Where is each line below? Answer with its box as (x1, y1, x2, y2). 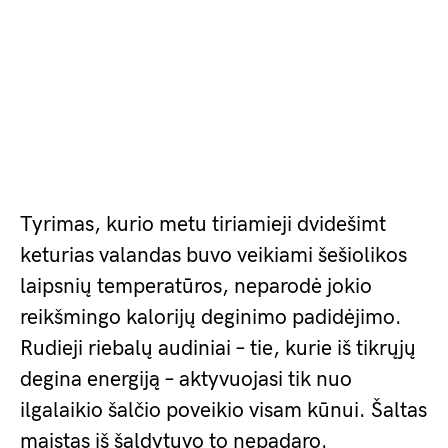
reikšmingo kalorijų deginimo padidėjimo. (20, 304, 402, 330)
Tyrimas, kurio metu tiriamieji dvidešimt (20, 211, 386, 237)
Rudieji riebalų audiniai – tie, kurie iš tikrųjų (20, 335, 416, 361)
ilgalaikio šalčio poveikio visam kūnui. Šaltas (20, 397, 427, 423)
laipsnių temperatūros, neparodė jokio (20, 273, 372, 299)
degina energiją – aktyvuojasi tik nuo (20, 366, 352, 392)
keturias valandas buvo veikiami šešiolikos (20, 242, 407, 268)
